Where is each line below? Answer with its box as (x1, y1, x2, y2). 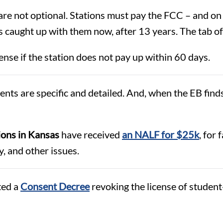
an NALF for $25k (122, 128, 199, 140)
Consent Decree (20, 180, 90, 192)
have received (59, 128, 122, 140)
